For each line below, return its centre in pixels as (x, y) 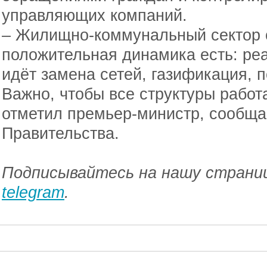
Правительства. (60, 133)
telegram (33, 192)
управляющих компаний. (94, 15)
